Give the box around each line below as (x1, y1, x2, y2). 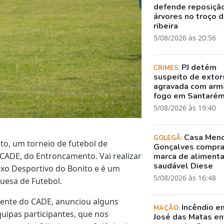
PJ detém (181, 61, 217, 73)
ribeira (153, 20, 178, 31)
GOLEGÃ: (153, 133, 184, 142)
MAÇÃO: (153, 203, 182, 212)
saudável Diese (153, 160, 213, 171)
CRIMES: (153, 63, 182, 72)
